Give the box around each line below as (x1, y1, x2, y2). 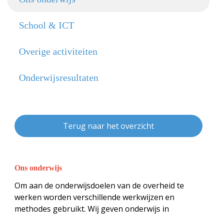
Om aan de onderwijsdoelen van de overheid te (15, 180, 184, 191)
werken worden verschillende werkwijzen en (15, 192, 174, 202)
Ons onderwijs (15, 164, 62, 172)
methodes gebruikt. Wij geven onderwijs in (15, 203, 169, 214)
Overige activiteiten (19, 46, 97, 57)
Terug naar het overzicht (63, 121, 154, 131)
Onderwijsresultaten (19, 72, 98, 83)
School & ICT (19, 20, 74, 31)
